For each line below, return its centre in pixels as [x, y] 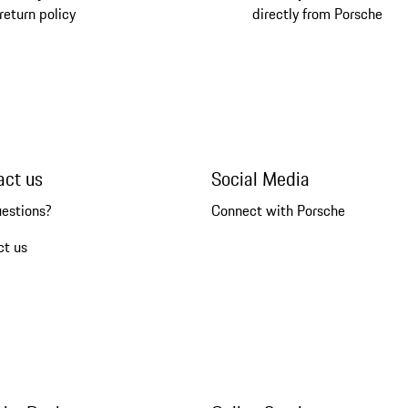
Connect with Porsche [278, 211]
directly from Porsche [318, 14]
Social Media [260, 179]
